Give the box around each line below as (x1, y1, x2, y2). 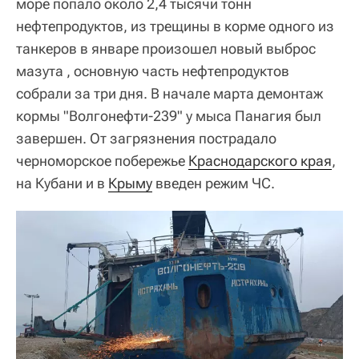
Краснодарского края (188, 152, 332, 169)
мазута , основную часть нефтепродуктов (16, 63, 289, 79)
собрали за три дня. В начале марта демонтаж (16, 85, 323, 102)
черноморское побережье (16, 152, 188, 169)
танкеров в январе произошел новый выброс (16, 40, 316, 57)
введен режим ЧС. (152, 175, 275, 192)
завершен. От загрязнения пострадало (16, 130, 276, 147)
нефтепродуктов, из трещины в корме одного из (16, 18, 334, 34)
